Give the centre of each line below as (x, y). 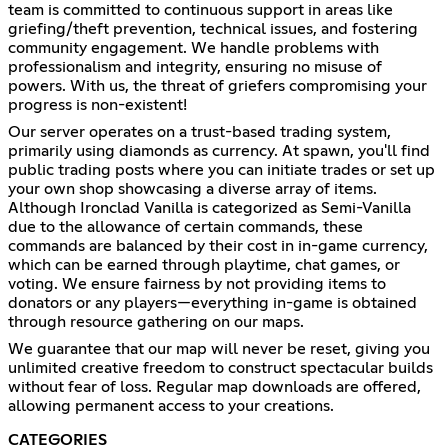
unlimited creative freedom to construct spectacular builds (220, 368)
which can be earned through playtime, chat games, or (204, 265)
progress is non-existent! (97, 105)
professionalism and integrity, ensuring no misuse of (195, 67)
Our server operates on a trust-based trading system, (199, 132)
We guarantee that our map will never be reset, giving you (219, 349)
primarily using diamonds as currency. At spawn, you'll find (219, 151)
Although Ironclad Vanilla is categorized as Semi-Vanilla (209, 208)
